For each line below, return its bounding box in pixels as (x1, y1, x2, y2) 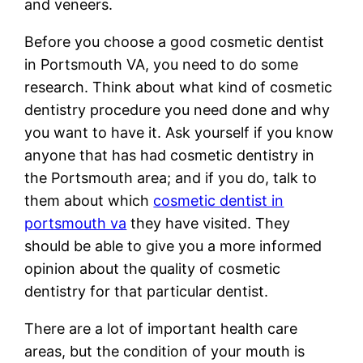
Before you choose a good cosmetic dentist (24, 32, 325, 50)
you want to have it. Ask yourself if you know (24, 123, 335, 141)
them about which (24, 191, 154, 209)
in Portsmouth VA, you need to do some (24, 55, 299, 73)
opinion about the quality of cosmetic (24, 259, 281, 277)
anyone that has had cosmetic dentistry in (24, 146, 315, 164)
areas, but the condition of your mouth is (24, 342, 305, 360)
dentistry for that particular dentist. (24, 282, 269, 300)
